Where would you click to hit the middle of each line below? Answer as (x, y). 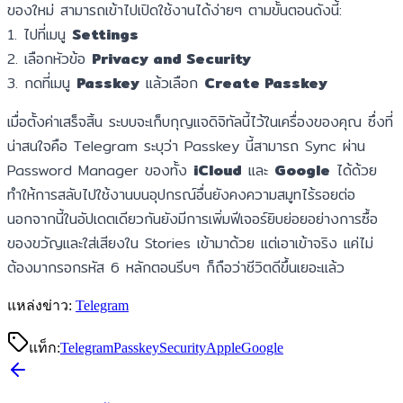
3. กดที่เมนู (42, 83)
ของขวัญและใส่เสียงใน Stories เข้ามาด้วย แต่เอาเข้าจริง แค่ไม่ (190, 243)
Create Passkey (266, 83)
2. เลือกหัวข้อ (49, 58)
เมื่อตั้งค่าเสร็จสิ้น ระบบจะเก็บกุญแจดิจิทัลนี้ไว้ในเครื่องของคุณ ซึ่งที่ (200, 121)
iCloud (218, 170)
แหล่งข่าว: (40, 305)
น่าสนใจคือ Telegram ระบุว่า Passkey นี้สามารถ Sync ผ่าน (186, 146)
